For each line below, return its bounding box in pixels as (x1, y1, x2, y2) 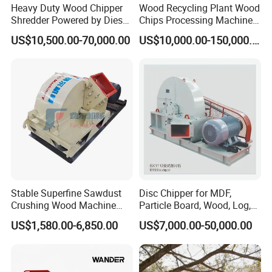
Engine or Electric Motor (11, 25, 113, 39)
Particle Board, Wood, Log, (138, 199, 251, 212)
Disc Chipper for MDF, (138, 186, 231, 200)
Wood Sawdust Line (138, 25, 225, 39)
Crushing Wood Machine (11, 199, 117, 212)
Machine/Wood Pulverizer (11, 211, 122, 225)
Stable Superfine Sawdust (11, 186, 122, 200)
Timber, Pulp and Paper (138, 211, 239, 225)
